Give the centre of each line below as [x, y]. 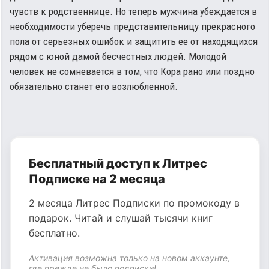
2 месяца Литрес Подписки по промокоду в [134, 203]
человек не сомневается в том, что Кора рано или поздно [132, 71]
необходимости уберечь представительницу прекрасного [132, 26]
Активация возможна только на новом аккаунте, [129, 258]
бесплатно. [54, 233]
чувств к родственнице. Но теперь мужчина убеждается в [133, 11]
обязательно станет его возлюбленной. [94, 86]
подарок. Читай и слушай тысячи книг [121, 218]
